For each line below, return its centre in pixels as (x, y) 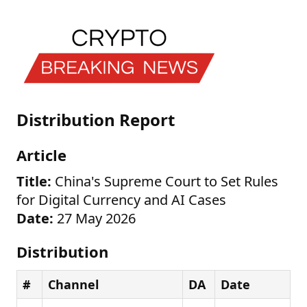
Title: (34, 181)
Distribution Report (96, 120)
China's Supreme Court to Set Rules (165, 181)
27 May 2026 (95, 218)
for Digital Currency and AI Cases (121, 200)
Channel (73, 284)
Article (41, 155)
